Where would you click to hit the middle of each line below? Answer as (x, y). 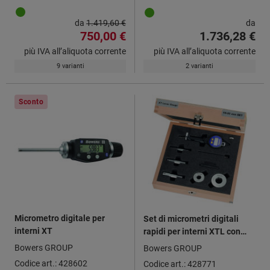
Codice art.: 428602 (51, 263)
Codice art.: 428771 (180, 264)
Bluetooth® (166, 244)
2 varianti (199, 66)
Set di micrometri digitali (191, 218)
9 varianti (70, 66)
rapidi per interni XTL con (192, 231)
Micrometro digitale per (60, 218)
